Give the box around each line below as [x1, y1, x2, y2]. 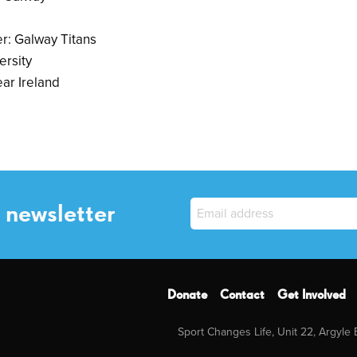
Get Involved [277, 289, 347, 303]
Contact [220, 289, 265, 303]
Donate [167, 289, 208, 303]
